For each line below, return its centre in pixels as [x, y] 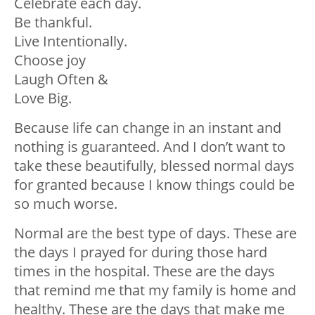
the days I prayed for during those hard [141, 252]
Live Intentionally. [71, 41]
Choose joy [50, 60]
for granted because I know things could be [154, 185]
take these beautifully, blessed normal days [154, 166]
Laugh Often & [61, 79]
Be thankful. [53, 22]
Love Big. [43, 98]
